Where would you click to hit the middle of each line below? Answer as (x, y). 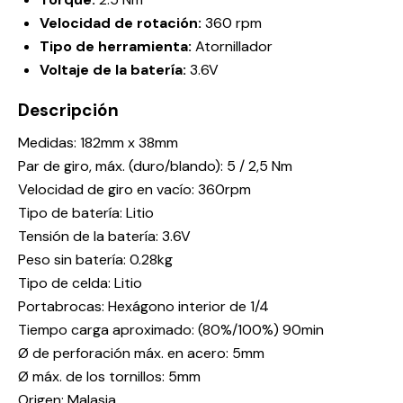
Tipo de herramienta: (117, 47)
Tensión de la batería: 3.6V (104, 237)
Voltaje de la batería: (115, 70)
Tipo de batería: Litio (86, 213)
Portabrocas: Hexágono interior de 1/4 (143, 307)
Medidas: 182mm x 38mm (98, 143)
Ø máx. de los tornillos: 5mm (109, 377)
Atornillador (234, 47)
